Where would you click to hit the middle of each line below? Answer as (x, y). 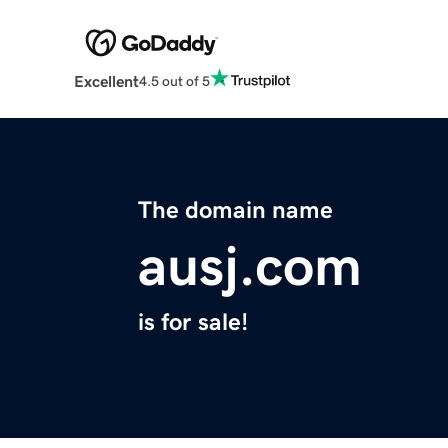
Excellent (106, 81)
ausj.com (250, 266)
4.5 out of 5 (174, 80)
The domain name (235, 210)
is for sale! (193, 322)
